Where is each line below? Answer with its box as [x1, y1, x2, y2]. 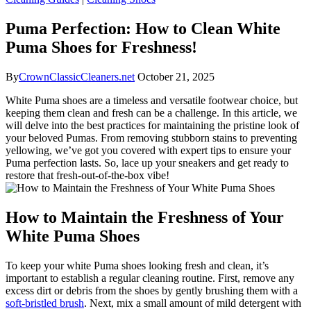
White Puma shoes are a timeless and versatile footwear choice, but [6, 94, 298, 106]
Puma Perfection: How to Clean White [6, 19, 280, 37]
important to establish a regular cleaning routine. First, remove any [6, 271, 294, 284]
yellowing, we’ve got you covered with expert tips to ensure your [6, 144, 291, 156]
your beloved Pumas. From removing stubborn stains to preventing [6, 131, 297, 144]
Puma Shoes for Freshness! [6, 37, 197, 56]
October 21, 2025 [137, 70, 215, 83]
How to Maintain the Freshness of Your [6, 208, 284, 226]
